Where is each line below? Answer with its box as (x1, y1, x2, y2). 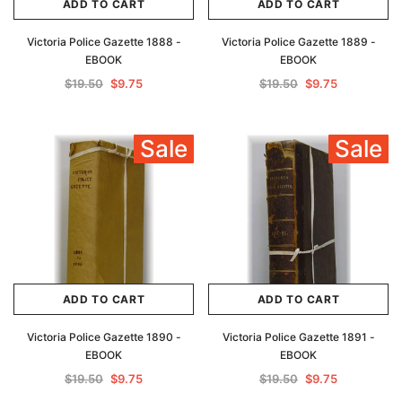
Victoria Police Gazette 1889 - (221, 35, 376, 48)
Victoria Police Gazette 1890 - (26, 330, 181, 344)
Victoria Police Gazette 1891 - (222, 330, 375, 344)
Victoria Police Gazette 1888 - (26, 35, 181, 48)
